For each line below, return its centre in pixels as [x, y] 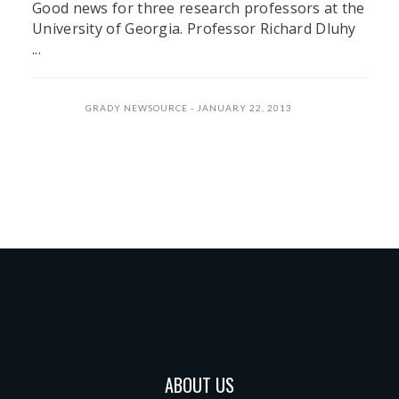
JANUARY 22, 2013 [244, 107]
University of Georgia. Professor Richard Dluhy [194, 28]
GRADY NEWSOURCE [137, 107]
